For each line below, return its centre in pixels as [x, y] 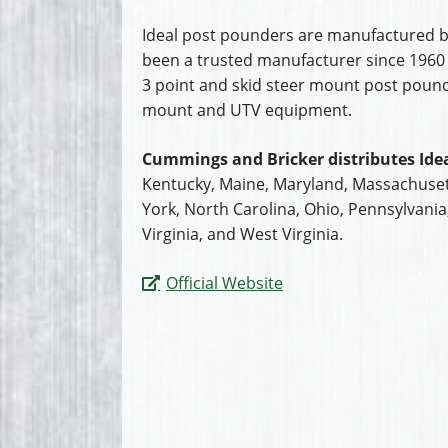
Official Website [224, 282]
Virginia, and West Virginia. [242, 233]
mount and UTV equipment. [247, 109]
